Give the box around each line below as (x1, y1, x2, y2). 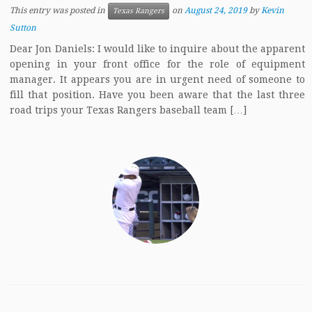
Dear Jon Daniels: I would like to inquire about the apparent (10, 43, 305, 54)
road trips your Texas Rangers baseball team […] (10, 104, 247, 116)
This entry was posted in (10, 6, 108, 16)
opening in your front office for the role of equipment (10, 58, 305, 70)
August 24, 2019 (185, 6, 248, 16)
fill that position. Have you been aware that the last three (10, 89, 305, 100)
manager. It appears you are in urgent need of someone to (10, 74, 305, 85)
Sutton (10, 23, 37, 33)
